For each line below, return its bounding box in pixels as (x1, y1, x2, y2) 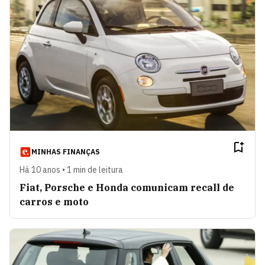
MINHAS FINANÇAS (31, 147, 100, 156)
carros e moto (20, 195, 89, 208)
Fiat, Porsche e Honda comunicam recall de (20, 181, 234, 193)
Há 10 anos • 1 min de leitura (20, 164, 123, 175)
